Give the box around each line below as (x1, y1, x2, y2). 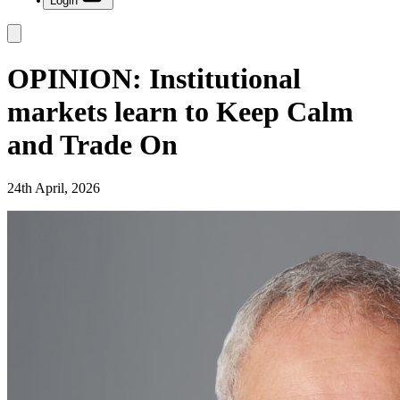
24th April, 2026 (7, 180, 100, 196)
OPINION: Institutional (7, 62, 301, 95)
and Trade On (7, 128, 178, 161)
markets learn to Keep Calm (7, 95, 354, 128)
